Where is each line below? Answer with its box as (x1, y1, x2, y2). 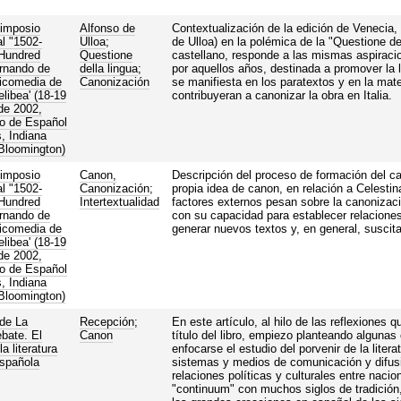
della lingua (79, 61, 138, 75)
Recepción (79, 314, 134, 328)
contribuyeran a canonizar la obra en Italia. (171, 88, 392, 102)
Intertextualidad (79, 194, 159, 209)
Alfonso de (79, 21, 135, 35)
